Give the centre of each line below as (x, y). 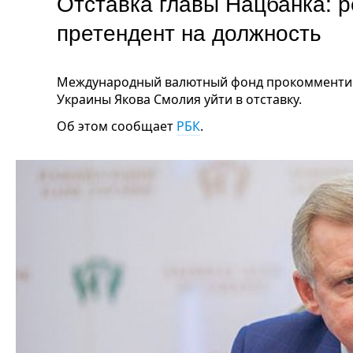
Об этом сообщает (117, 126)
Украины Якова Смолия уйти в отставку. (179, 99)
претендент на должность (189, 32)
